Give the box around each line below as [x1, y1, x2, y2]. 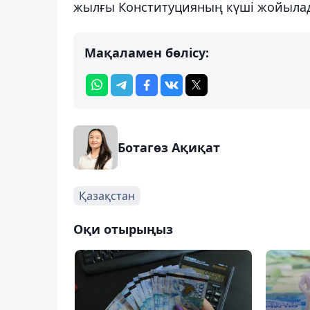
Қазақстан [79, 188, 135, 203]
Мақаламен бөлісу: [84, 44, 209, 61]
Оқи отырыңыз [73, 220, 173, 237]
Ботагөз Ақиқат [118, 138, 220, 156]
